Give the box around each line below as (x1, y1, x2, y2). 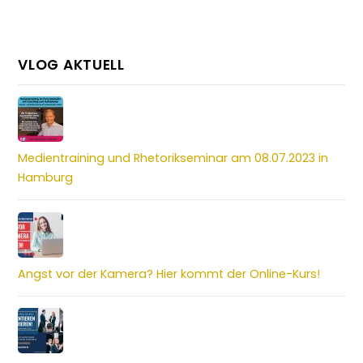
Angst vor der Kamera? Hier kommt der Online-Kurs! (18, 265, 321, 282)
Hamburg (18, 169, 74, 186)
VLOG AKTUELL (18, 54, 125, 75)
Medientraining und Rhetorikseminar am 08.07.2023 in (18, 150, 329, 167)
